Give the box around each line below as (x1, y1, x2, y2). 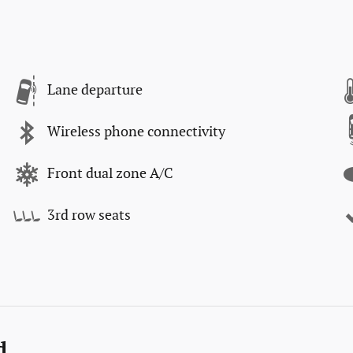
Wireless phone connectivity (47, 124, 225, 141)
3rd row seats (47, 207, 131, 225)
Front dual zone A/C (47, 165, 173, 183)
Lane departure (47, 82, 143, 99)
